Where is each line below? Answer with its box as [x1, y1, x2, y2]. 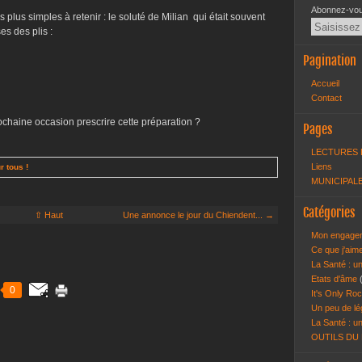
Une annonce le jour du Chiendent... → [123, 210, 274, 220]
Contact [311, 93, 342, 103]
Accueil [311, 78, 339, 88]
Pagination [303, 53, 356, 69]
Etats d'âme [311, 274, 360, 284]
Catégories [303, 204, 355, 221]
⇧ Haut [34, 210, 63, 220]
